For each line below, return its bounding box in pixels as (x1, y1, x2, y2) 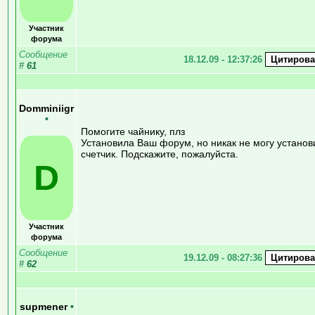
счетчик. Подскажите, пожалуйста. (81, 148, 238, 160)
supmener (19, 301, 70, 312)
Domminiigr (19, 103, 74, 114)
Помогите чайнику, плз (81, 125, 185, 137)
